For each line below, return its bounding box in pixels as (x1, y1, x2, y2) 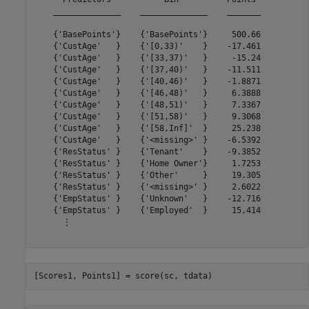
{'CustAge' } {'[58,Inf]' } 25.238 (33, 123, 261, 134)
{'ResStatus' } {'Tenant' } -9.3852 (33, 147, 261, 157)
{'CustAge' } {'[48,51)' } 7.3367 (33, 100, 261, 110)
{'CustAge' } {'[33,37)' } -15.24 (33, 53, 261, 63)
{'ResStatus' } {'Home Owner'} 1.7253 (33, 159, 261, 169)
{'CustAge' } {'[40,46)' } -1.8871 (33, 77, 261, 87)
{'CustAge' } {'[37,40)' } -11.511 (33, 65, 261, 75)
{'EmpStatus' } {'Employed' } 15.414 (33, 206, 261, 216)
